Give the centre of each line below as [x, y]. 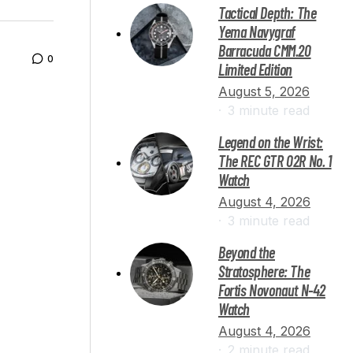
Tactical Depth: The [268, 12]
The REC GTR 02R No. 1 [275, 160]
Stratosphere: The [264, 271]
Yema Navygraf [257, 31]
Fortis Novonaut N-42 [272, 290]
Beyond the [247, 252]
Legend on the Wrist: [271, 141]
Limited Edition [255, 69]
